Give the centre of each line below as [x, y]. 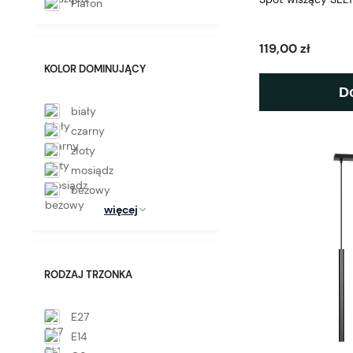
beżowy [91, 190]
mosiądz [92, 170]
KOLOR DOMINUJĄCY [95, 69]
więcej [121, 209]
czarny [88, 130]
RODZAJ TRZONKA [88, 274]
